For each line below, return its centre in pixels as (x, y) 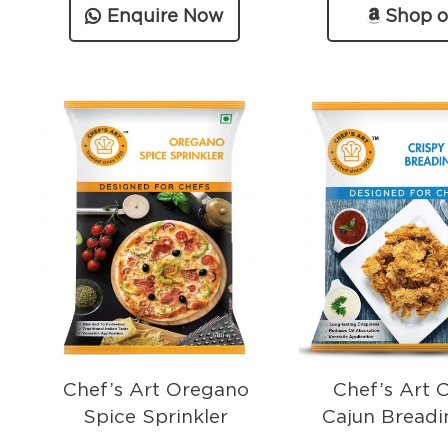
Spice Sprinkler (156, 417)
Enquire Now (165, 16)
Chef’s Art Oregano (155, 390)
